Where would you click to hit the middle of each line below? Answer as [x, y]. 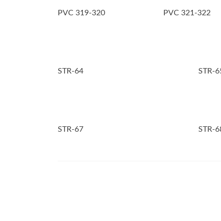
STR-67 [71, 129]
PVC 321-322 [187, 13]
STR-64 [71, 71]
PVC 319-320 [81, 13]
